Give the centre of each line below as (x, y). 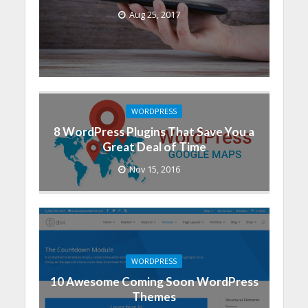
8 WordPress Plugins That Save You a (154, 132)
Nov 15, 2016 (155, 170)
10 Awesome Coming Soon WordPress (154, 281)
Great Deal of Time (154, 147)
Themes (154, 296)
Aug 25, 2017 (155, 15)
